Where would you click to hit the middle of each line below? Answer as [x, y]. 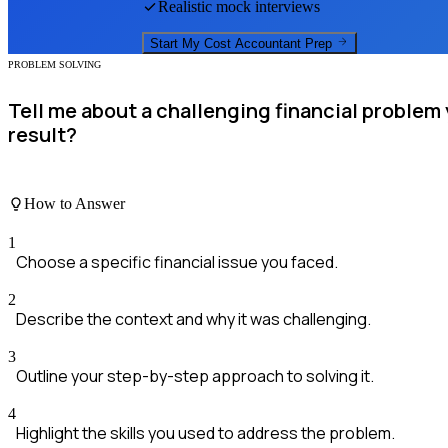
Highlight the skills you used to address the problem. [205, 433]
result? [42, 134]
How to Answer [74, 203]
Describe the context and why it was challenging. [193, 319]
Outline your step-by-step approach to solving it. [195, 376]
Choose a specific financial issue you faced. [177, 262]
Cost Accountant [252, 44]
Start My [177, 44]
